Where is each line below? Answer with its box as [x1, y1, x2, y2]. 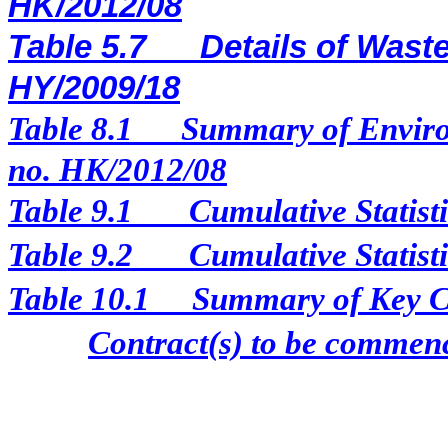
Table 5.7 [8, 29, 146, 65]
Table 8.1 [8, 111, 133, 147]
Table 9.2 [8, 237, 133, 273]
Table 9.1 [8, 193, 133, 229]
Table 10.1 [8, 281, 150, 317]
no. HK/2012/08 [8, 152, 227, 188]
